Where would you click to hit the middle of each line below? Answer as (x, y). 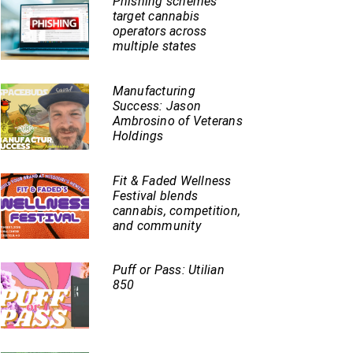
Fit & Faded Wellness (172, 180)
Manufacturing (154, 91)
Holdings (138, 136)
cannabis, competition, (176, 210)
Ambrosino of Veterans (177, 121)
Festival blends (155, 195)
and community (156, 225)
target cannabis (156, 17)
